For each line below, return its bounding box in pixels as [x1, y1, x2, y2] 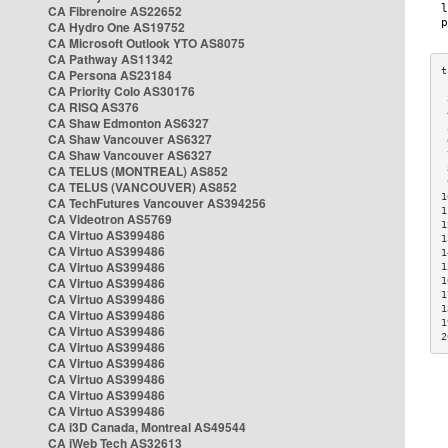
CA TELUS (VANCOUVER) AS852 [48, 178, 237, 196]
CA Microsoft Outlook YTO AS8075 [48, 34, 245, 52]
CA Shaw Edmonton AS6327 [48, 114, 209, 132]
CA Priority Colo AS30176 [48, 82, 195, 100]
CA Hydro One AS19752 [48, 18, 185, 36]
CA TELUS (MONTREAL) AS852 [48, 162, 228, 180]
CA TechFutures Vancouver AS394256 [48, 194, 266, 212]
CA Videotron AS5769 [48, 210, 172, 228]
